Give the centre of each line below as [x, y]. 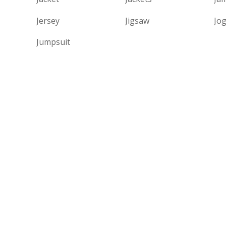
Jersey [48, 20]
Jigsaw [137, 20]
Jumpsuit [53, 42]
